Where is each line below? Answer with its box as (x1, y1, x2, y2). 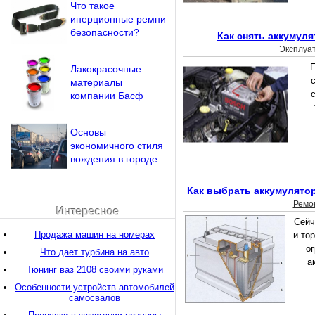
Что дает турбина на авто (40, 247, 149, 257)
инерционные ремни (70, 13, 166, 25)
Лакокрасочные (70, 63, 141, 75)
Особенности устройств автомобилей (15, 282, 174, 292)
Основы (70, 127, 106, 138)
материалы (70, 77, 122, 88)
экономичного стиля (70, 140, 163, 151)
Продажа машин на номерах (34, 229, 155, 240)
